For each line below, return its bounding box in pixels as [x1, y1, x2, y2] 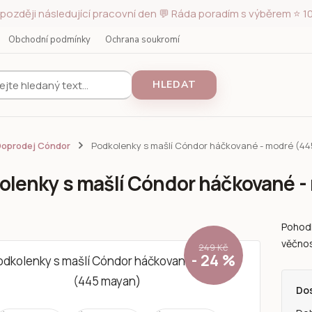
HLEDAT [153, 78, 196, 91]
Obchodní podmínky [8, 33, 91, 46]
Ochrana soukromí [105, 33, 180, 46]
